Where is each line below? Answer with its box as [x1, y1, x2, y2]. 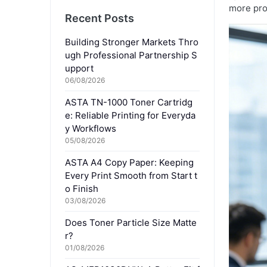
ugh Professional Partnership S [65, 49, 197, 61]
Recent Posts [65, 11, 134, 24]
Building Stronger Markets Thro [65, 36, 198, 48]
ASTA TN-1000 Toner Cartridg [65, 96, 193, 108]
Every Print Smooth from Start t [65, 169, 197, 181]
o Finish [65, 182, 98, 194]
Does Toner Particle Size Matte [65, 216, 197, 228]
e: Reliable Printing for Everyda [65, 109, 195, 121]
